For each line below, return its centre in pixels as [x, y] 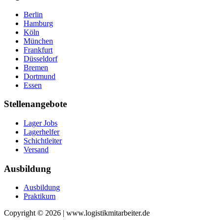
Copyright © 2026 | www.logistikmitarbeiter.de [77, 213]
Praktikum [40, 196]
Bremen [36, 67]
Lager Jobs [41, 123]
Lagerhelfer [41, 132]
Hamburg [38, 23]
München [38, 41]
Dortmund [40, 76]
